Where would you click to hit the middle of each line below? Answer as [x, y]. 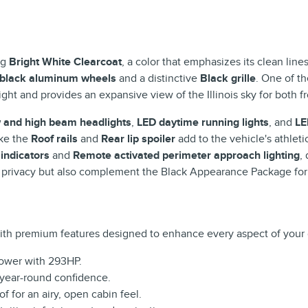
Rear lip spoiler [138, 139]
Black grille [228, 78]
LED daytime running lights [203, 122]
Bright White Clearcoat [65, 62]
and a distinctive [158, 78]
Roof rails [54, 139]
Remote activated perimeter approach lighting [186, 155]
